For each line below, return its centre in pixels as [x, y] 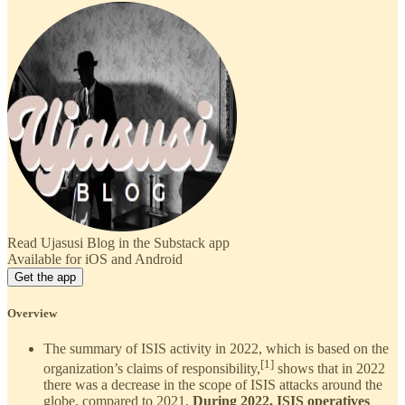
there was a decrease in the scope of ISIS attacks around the [213, 385]
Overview [32, 313]
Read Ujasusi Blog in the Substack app [118, 242]
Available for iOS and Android [95, 259]
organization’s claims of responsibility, [152, 369]
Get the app [45, 277]
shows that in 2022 [330, 369]
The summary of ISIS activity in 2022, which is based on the [216, 349]
